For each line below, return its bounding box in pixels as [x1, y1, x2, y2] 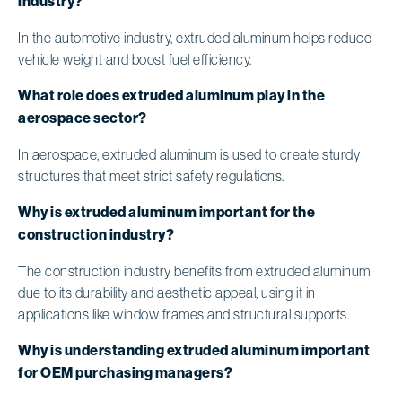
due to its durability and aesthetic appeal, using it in [18, 284, 316, 301]
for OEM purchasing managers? [18, 363, 232, 381]
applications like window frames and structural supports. [18, 305, 349, 322]
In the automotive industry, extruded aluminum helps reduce [18, 29, 371, 46]
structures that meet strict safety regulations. [18, 167, 284, 184]
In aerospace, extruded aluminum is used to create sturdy [18, 145, 360, 162]
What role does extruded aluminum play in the [18, 86, 325, 104]
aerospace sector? [18, 109, 147, 127]
